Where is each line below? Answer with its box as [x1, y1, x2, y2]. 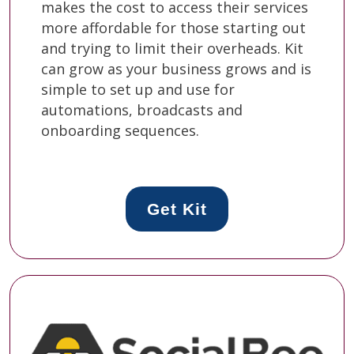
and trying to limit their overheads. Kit [41, 38, 303, 58]
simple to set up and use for [41, 79, 235, 99]
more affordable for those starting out [41, 17, 306, 37]
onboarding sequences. [41, 120, 199, 140]
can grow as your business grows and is [41, 58, 311, 78]
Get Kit [147, 199, 207, 218]
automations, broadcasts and [41, 100, 243, 119]
